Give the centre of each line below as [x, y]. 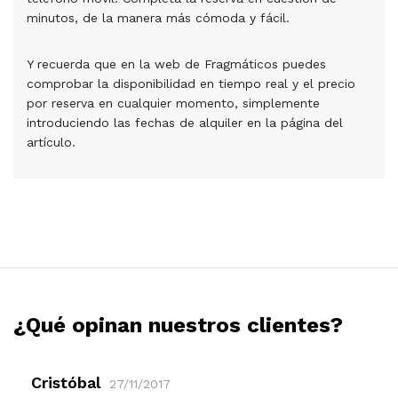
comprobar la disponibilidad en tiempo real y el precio [191, 84]
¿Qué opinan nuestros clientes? [178, 326]
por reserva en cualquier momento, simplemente [173, 103]
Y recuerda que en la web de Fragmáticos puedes [176, 64]
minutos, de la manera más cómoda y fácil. [158, 18]
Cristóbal [66, 383]
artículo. [51, 143]
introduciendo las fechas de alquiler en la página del [185, 123]
